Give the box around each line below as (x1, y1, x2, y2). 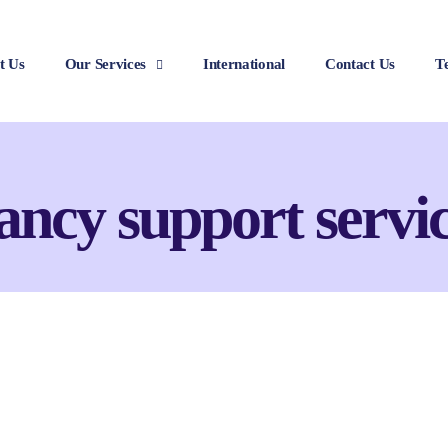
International (202, 56, 285, 72)
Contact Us (324, 56, 395, 72)
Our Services (64, 56, 147, 72)
